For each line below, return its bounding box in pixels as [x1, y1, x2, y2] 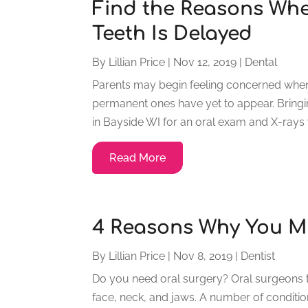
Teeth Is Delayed [92, 22, 253, 45]
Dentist [241, 249, 276, 263]
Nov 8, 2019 [173, 249, 233, 263]
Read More [109, 151, 166, 164]
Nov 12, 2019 [173, 55, 237, 69]
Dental [245, 55, 278, 69]
